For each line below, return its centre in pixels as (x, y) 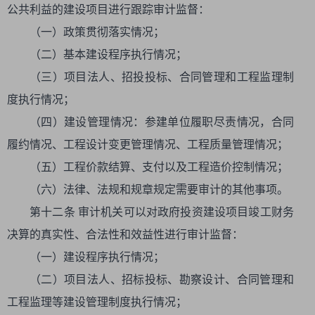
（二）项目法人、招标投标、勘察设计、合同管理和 (162, 279)
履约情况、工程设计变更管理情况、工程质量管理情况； (148, 144)
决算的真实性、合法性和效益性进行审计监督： (125, 234)
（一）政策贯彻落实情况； (97, 32)
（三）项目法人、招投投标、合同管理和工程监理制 (162, 77)
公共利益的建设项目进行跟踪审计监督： (108, 9)
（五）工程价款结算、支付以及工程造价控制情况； (159, 167)
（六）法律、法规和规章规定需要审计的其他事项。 (159, 189)
